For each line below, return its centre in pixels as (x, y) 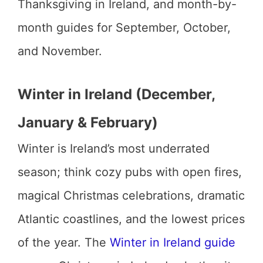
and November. (60, 51)
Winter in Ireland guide (173, 242)
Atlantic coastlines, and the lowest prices (131, 219)
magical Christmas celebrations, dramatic (131, 195)
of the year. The (64, 242)
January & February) (88, 122)
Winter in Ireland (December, (116, 94)
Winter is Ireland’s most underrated (114, 149)
